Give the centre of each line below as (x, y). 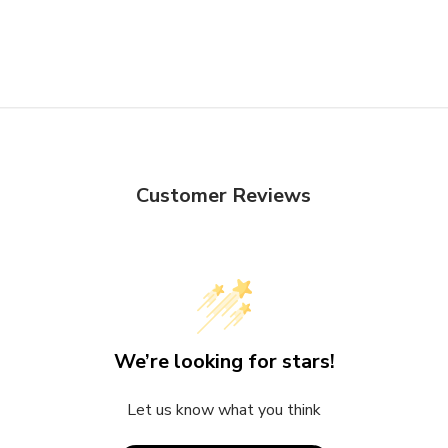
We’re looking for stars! (224, 361)
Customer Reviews (224, 195)
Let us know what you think (224, 409)
